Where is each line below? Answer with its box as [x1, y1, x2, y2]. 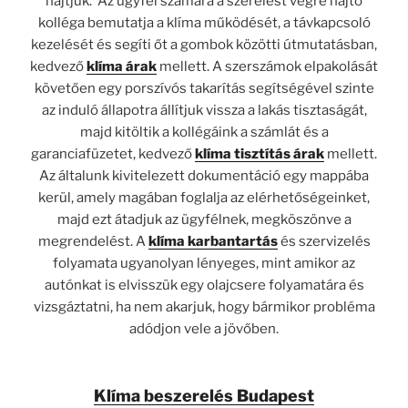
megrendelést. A [37, 232, 148, 250]
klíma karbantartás [148, 232, 278, 250]
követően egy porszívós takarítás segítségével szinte [34, 79, 374, 97]
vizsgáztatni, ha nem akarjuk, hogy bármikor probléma [33, 298, 375, 315]
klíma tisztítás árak [195, 145, 324, 162]
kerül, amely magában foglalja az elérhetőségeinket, [38, 189, 370, 206]
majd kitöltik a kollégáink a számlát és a [79, 123, 329, 140]
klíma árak [87, 57, 157, 75]
